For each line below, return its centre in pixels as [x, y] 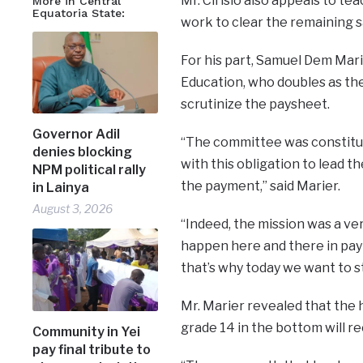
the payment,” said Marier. [260, 186]
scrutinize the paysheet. [255, 104]
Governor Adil [77, 135]
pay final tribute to [92, 350]
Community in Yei [87, 332]
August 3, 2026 [73, 209]
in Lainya [61, 188]
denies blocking [83, 152]
